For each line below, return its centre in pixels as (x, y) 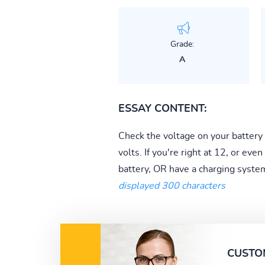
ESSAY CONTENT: (162, 109)
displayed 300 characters (172, 185)
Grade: (182, 44)
